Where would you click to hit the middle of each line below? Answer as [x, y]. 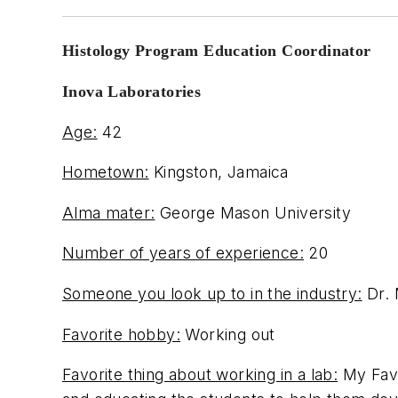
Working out [228, 334]
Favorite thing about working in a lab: [200, 375]
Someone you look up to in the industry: [212, 293]
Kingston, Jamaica [219, 172]
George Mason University [253, 212]
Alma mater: [109, 212]
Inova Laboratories [132, 92]
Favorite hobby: [122, 334]
